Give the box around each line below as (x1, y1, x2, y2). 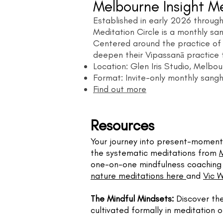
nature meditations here (91, 170, 186, 181)
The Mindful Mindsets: (91, 193, 176, 204)
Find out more (93, 83, 146, 95)
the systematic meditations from (91, 147, 219, 158)
